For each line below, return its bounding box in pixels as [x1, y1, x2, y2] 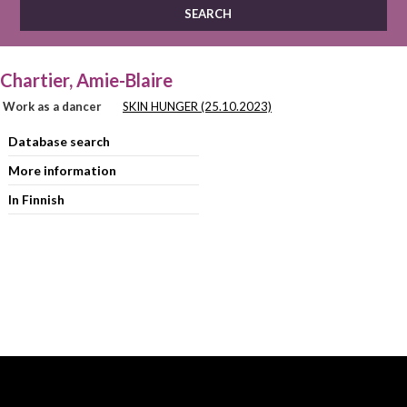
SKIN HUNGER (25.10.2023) [123, 99, 272, 114]
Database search [7, 134, 110, 149]
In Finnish [7, 192, 65, 207]
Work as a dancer [3, 99, 102, 114]
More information [7, 163, 116, 178]
